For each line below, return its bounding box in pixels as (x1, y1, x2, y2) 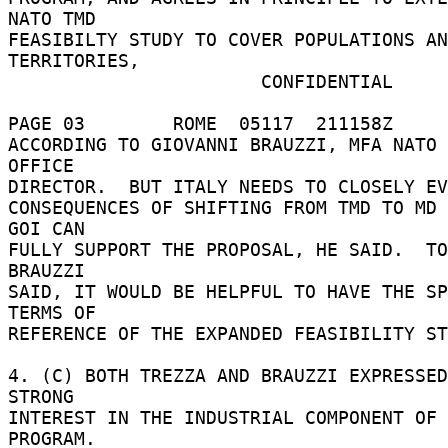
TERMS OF (8, 301, 107, 323)
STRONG (8, 385, 85, 407)
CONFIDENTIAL (8, 70, 261, 92)
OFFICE (8, 154, 85, 176)
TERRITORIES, (8, 49, 151, 71)
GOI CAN (8, 217, 96, 239)
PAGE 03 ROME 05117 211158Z (8, 112, 404, 134)
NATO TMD (8, 7, 107, 29)
